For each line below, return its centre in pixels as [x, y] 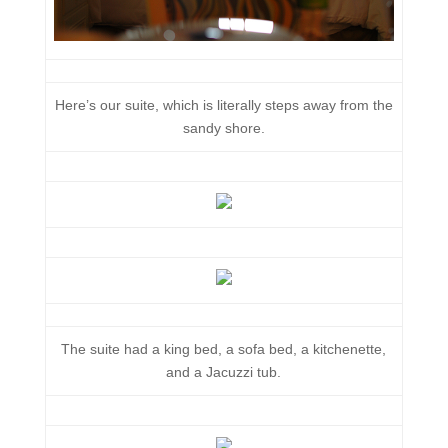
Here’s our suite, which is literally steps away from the [223, 105]
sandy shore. [223, 128]
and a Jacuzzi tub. [224, 372]
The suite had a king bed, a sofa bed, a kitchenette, [224, 349]
